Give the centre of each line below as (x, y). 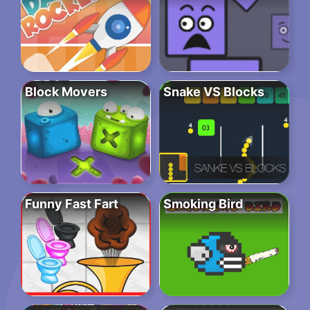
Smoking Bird (203, 204)
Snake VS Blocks (214, 92)
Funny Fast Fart (72, 204)
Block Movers (66, 92)
